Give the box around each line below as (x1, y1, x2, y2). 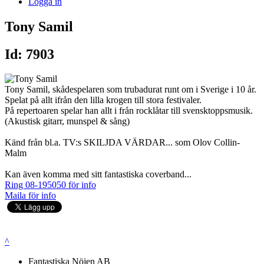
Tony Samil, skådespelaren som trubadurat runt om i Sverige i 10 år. (5, 84, 256, 95)
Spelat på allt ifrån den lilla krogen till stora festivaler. (5, 95, 202, 105)
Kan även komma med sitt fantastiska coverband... (5, 169, 192, 180)
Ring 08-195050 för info (5, 180, 96, 190)
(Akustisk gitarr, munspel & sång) (5, 116, 130, 127)
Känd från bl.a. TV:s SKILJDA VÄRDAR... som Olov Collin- (5, 137, 240, 148)
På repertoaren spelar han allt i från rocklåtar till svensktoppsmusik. (5, 105, 253, 116)
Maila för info (5, 190, 56, 201)
